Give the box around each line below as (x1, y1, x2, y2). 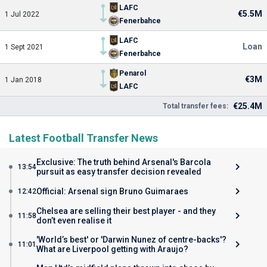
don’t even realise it (36, 216, 111, 225)
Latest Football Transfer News (9, 132, 158, 144)
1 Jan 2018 (5, 76, 42, 84)
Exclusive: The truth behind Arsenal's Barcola (36, 157, 211, 167)
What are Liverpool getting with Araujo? (36, 244, 188, 254)
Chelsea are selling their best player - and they (36, 206, 216, 216)
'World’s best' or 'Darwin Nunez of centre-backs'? (36, 235, 226, 244)
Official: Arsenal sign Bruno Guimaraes (36, 187, 188, 196)
